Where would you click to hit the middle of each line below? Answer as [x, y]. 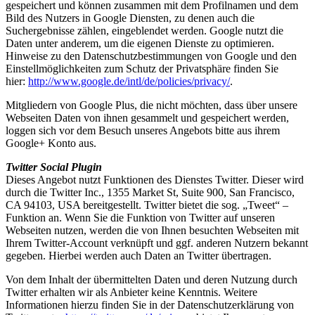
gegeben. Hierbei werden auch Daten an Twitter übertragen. [139, 256]
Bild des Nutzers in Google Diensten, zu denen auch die [130, 18]
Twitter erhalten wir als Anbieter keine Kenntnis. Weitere [131, 292]
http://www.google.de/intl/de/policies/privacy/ [129, 82]
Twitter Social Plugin [54, 167]
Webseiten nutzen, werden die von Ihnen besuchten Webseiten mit [152, 231]
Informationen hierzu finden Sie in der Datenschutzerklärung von [150, 305]
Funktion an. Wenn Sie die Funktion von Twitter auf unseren [140, 218]
